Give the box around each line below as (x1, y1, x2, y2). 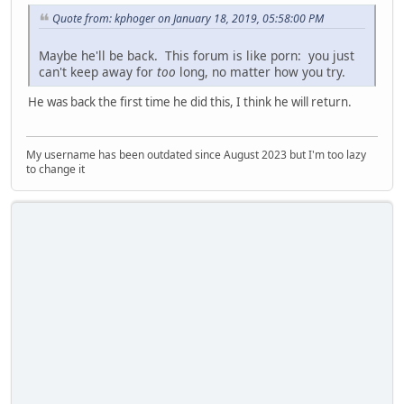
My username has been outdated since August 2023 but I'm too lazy (26, 147, 366, 163)
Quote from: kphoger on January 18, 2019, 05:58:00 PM (52, 11, 324, 27)
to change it (26, 161, 85, 178)
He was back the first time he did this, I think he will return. (28, 93, 352, 110)
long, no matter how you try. (176, 62, 345, 80)
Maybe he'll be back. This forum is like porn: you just (39, 46, 354, 64)
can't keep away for (39, 62, 157, 80)
